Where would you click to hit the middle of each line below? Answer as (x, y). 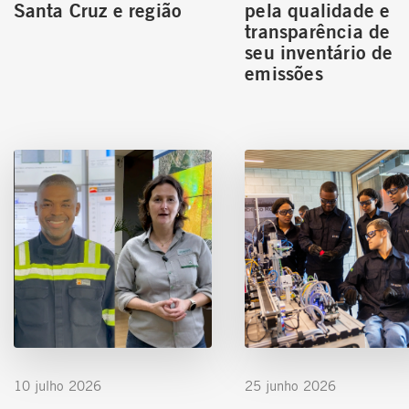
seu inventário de (319, 51)
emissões (284, 72)
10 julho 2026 (57, 386)
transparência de (318, 30)
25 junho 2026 (291, 386)
